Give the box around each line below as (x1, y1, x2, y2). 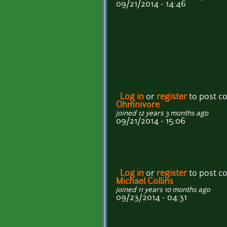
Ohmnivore (116, 101, 160, 109)
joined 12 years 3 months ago (116, 110, 208, 117)
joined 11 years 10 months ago (116, 186, 210, 194)
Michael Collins (116, 177, 173, 186)
